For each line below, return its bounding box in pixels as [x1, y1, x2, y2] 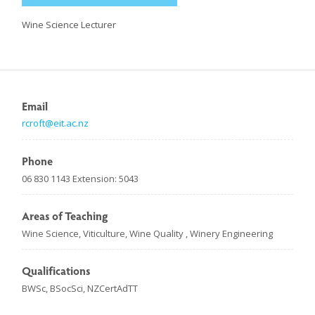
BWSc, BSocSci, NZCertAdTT [22, 281, 139, 295]
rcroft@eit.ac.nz [22, 117, 89, 130]
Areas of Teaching [22, 207, 109, 223]
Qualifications [22, 263, 91, 278]
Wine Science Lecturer [22, 18, 117, 32]
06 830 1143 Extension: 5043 [22, 172, 139, 185]
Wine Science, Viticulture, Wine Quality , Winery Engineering [22, 226, 274, 240]
